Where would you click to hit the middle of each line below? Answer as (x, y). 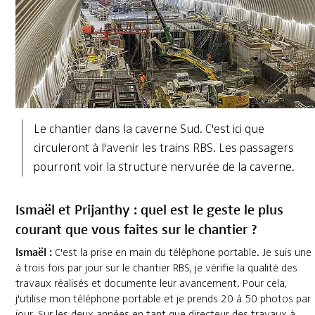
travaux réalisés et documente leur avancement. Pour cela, (151, 284)
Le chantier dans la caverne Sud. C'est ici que (149, 129)
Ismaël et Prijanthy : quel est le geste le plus (149, 209)
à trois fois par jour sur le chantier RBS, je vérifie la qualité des (156, 268)
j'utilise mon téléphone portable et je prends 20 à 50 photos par (163, 299)
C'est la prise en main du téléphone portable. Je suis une (181, 253)
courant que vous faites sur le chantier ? (136, 229)
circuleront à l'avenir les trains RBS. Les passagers (163, 148)
